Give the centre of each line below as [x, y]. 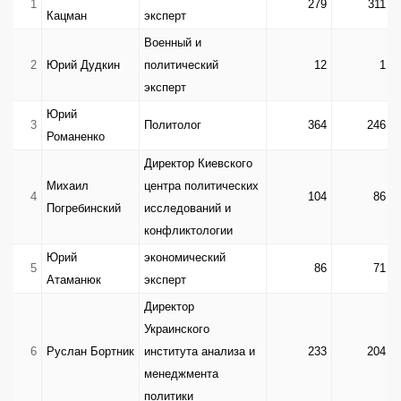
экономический [184, 257]
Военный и [172, 42]
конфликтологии [188, 230]
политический [181, 64]
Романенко [75, 136]
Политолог [172, 124]
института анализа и [199, 351]
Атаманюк [73, 279]
